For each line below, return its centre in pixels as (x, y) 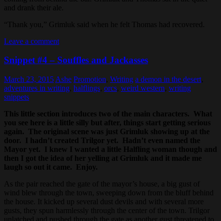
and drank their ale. (34, 7)
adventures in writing (37, 88)
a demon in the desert (168, 79)
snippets (17, 97)
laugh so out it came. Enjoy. (51, 167)
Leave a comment (32, 41)
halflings (87, 88)
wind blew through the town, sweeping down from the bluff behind (109, 193)
